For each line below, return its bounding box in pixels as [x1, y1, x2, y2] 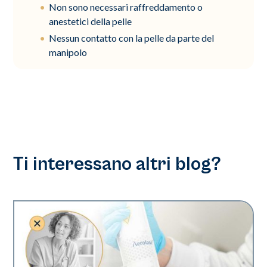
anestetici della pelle [49, 15, 132, 27]
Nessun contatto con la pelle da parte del [49, 32, 215, 44]
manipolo [49, 46, 88, 58]
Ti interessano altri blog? [13, 153, 222, 175]
